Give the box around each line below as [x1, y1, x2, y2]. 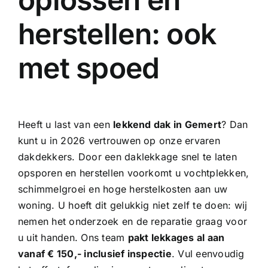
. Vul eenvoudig [171, 247, 245, 260]
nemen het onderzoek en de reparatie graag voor [17, 215, 248, 227]
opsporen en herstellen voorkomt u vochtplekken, [17, 166, 249, 179]
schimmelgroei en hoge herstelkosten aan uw [17, 182, 228, 195]
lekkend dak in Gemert [113, 118, 222, 130]
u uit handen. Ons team [17, 231, 128, 243]
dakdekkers [17, 150, 72, 163]
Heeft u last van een [17, 118, 114, 130]
